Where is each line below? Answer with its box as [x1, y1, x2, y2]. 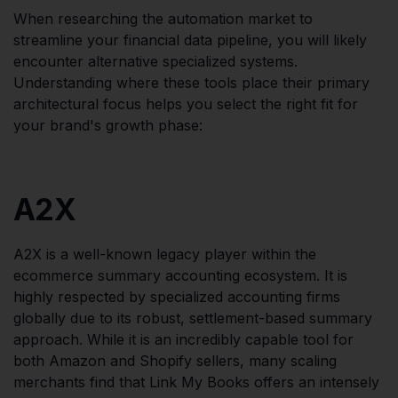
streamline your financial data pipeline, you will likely [13, 30, 367, 49]
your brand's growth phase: [13, 115, 203, 134]
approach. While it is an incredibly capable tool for [13, 330, 354, 348]
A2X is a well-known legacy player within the [13, 244, 316, 263]
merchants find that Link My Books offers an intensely [13, 372, 379, 391]
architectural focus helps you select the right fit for [13, 94, 358, 113]
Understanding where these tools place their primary [13, 73, 370, 92]
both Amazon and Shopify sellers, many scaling [13, 351, 337, 370]
